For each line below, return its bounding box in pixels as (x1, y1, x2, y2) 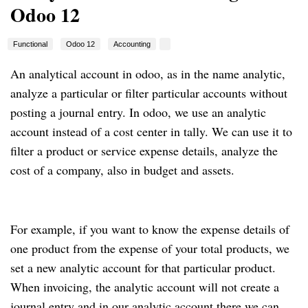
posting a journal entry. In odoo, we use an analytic (10, 104, 266, 121)
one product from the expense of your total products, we (10, 240, 289, 257)
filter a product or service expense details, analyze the (10, 142, 278, 159)
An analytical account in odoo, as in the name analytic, (10, 65, 285, 82)
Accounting (113, 40, 151, 49)
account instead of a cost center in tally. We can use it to (10, 123, 292, 140)
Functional (13, 40, 47, 49)
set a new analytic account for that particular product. (10, 259, 276, 276)
